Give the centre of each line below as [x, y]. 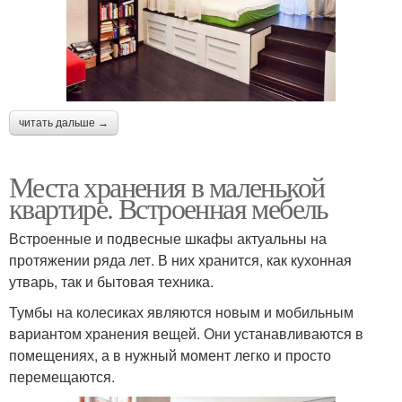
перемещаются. [62, 377]
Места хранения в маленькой [167, 187]
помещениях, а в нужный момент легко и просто [170, 355]
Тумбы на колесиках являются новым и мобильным [181, 312]
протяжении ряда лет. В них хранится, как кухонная [180, 260]
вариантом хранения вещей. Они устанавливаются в [186, 334]
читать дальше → [64, 123]
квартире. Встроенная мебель [169, 208]
